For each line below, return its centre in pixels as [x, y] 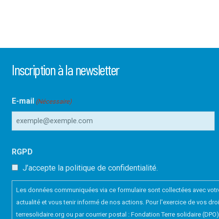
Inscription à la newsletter [66, 69]
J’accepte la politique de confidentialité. [90, 168]
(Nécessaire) [54, 101]
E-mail [23, 101]
